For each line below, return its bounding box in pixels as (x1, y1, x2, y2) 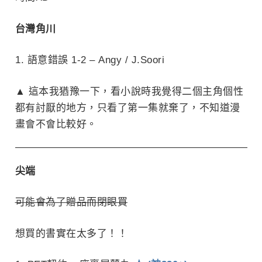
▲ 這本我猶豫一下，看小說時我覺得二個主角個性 (15, 85, 243, 97)
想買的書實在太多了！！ (15, 227, 127, 239)
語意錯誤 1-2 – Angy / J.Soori (27, 54, 165, 66)
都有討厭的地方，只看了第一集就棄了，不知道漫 (15, 102, 240, 113)
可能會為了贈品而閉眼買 (15, 196, 127, 208)
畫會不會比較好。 (15, 118, 97, 130)
